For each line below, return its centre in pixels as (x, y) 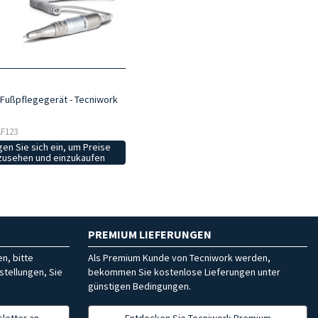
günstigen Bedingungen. (139, 286)
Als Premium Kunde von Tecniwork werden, (179, 257)
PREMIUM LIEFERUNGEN (150, 234)
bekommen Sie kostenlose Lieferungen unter (184, 272)
